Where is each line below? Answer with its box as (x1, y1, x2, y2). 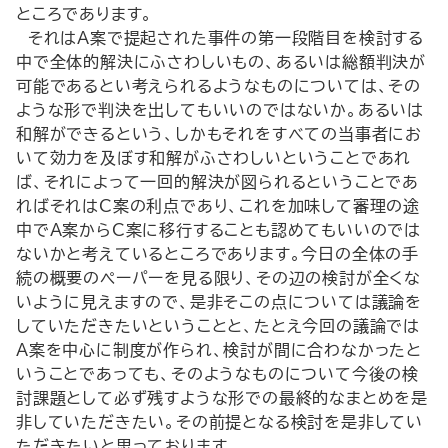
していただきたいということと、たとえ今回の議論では (16, 318, 421, 334)
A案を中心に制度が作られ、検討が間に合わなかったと (16, 342, 422, 358)
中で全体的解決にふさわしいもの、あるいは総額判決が (16, 54, 426, 70)
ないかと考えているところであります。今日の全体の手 (16, 246, 419, 262)
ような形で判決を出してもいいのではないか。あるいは (16, 102, 424, 118)
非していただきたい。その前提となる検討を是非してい (16, 414, 423, 430)
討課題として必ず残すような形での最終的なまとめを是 (16, 390, 428, 406)
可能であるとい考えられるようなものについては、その (16, 78, 422, 94)
